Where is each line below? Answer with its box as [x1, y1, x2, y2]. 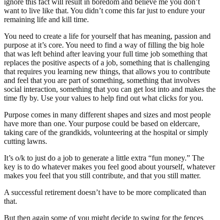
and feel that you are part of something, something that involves [4, 76, 200, 84]
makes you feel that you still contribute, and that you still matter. [4, 171, 201, 180]
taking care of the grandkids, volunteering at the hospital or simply [4, 128, 208, 137]
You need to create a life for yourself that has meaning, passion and [4, 31, 211, 40]
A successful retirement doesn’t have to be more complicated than [4, 188, 206, 196]
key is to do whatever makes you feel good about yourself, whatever [4, 162, 215, 171]
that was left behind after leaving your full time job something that [4, 49, 207, 58]
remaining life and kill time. [4, 15, 89, 24]
